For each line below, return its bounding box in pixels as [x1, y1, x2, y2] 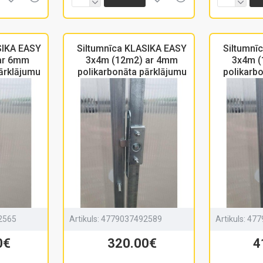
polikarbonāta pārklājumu [77, 66, 187, 78]
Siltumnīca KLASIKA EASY [77, 43, 187, 55]
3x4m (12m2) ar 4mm [86, 55, 178, 66]
